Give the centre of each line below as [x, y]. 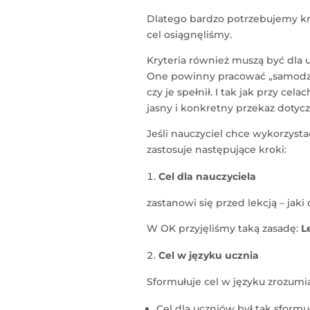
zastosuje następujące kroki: [216, 150]
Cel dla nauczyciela [207, 177]
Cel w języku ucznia [208, 256]
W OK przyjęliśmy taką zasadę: [224, 229]
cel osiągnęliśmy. [189, 35]
